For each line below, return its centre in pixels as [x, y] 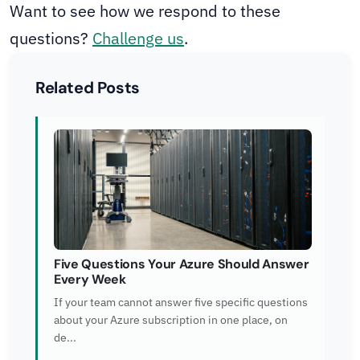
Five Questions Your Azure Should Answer [182, 264]
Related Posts [88, 88]
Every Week [90, 280]
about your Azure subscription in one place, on [171, 320]
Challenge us [138, 39]
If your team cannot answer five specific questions [181, 303]
